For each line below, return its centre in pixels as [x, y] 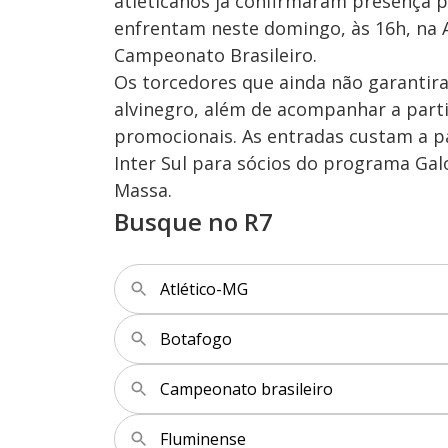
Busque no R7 [193, 222]
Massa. [143, 190]
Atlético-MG [204, 289]
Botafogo [196, 339]
